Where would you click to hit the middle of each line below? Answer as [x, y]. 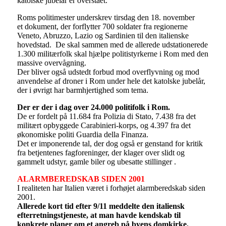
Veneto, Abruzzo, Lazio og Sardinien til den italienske [103, 35]
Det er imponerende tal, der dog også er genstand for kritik [110, 143]
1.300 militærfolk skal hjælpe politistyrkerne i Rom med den [112, 53]
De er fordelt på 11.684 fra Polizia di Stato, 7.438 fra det [106, 116]
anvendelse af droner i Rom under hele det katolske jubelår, [111, 81]
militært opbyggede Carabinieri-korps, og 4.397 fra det [104, 125]
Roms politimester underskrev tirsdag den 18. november [106, 17]
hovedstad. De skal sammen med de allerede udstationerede [112, 44]
